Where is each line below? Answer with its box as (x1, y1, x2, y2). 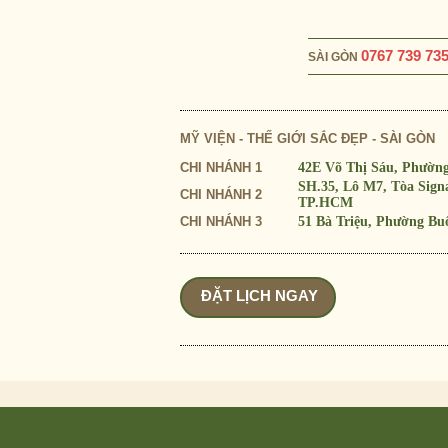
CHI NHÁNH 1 (180, 160, 262, 175)
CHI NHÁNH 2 (180, 187, 262, 202)
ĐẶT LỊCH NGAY (200, 287, 318, 304)
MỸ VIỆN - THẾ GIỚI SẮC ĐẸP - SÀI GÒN (180, 131, 435, 146)
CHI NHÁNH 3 (180, 214, 262, 229)
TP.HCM (298, 195, 353, 210)
